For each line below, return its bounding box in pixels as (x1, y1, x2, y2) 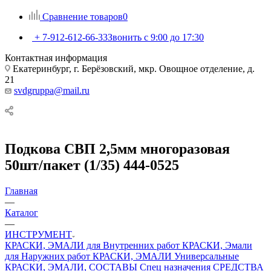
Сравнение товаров (42, 11, 123, 22)
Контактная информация (5, 52, 107, 63)
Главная (5, 185, 38, 196)
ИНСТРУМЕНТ (5, 229, 72, 240)
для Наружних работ (5, 250, 90, 261)
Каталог (5, 207, 38, 218)
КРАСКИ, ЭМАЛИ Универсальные (90, 250, 239, 261)
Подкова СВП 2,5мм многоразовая (5, 140, 230, 157)
